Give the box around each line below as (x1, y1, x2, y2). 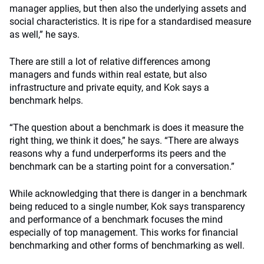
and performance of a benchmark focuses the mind (9, 214, 223, 225)
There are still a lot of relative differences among (9, 56, 210, 67)
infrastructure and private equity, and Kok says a (9, 82, 209, 93)
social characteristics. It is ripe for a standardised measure (9, 16, 251, 27)
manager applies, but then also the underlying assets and (9, 3, 246, 14)
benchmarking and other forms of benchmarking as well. (9, 240, 245, 251)
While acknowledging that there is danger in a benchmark (9, 188, 247, 199)
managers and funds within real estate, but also (9, 69, 207, 80)
